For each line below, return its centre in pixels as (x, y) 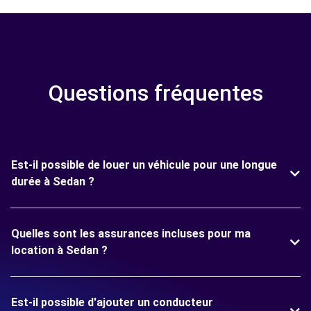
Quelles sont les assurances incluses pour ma (131, 234)
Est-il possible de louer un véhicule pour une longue (144, 165)
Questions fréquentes (155, 93)
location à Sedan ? (59, 250)
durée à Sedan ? (53, 182)
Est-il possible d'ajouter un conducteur (112, 302)
